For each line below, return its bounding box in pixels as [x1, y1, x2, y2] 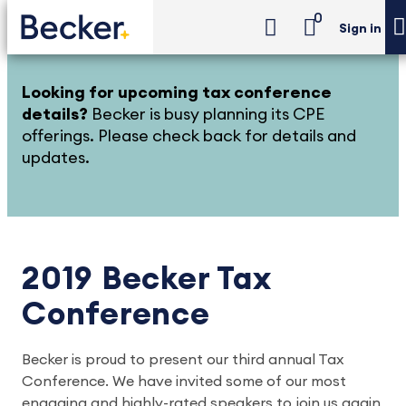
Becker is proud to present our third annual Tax [22, 353, 343, 367]
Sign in [339, 23, 382, 36]
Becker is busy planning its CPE [88, 106, 324, 122]
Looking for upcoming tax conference [22, 84, 332, 101]
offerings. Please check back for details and [22, 128, 356, 144]
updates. [22, 150, 90, 166]
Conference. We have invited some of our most [22, 374, 346, 389]
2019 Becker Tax [22, 264, 272, 295]
